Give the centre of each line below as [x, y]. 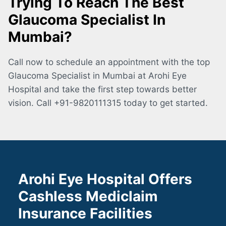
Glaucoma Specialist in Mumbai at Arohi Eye [97, 76]
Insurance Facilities [85, 214]
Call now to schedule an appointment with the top [109, 62]
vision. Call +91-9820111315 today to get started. [108, 103]
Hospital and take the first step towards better [102, 90]
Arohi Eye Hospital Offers [105, 179]
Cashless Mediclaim [88, 196]
